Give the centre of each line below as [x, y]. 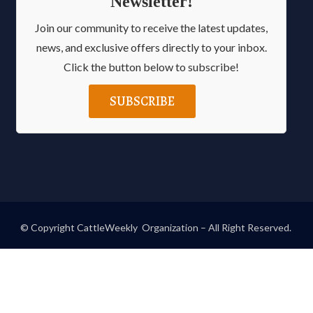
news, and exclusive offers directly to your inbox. [151, 47]
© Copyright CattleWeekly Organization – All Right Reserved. [156, 227]
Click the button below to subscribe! [151, 66]
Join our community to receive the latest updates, [151, 27]
